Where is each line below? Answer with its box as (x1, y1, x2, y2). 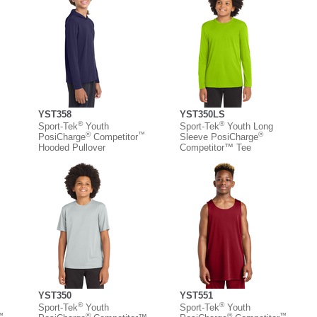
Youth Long (224, 120, 273, 132)
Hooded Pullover (38, 142, 105, 153)
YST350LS (180, 108, 225, 120)
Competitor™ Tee (180, 142, 251, 153)
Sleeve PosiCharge (180, 131, 258, 142)
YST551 (180, 289, 213, 301)
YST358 (38, 108, 71, 120)
